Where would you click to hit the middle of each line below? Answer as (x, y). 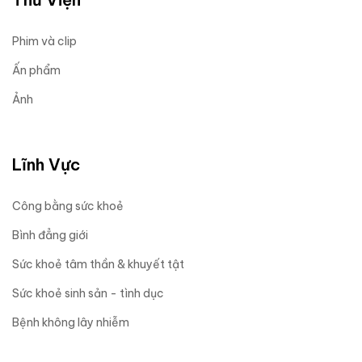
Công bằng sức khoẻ (68, 206)
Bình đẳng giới (50, 235)
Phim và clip (44, 41)
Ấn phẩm (36, 70)
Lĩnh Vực (46, 164)
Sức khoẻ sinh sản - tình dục (88, 293)
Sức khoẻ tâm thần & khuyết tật (98, 264)
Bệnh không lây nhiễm (71, 322)
